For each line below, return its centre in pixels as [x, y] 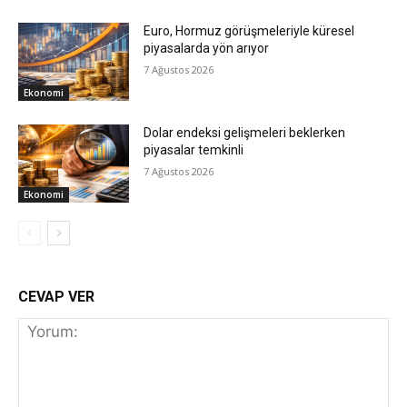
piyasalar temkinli [194, 149]
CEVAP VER [56, 296]
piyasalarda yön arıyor [207, 49]
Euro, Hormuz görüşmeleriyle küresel [249, 31]
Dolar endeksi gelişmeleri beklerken [245, 132]
